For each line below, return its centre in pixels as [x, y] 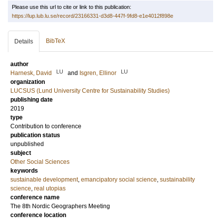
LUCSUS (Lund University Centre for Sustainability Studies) [90, 91]
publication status [35, 135]
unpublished [27, 144]
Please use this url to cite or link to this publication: [72, 7]
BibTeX [55, 41]
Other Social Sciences [40, 162]
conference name [35, 197]
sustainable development [44, 180]
